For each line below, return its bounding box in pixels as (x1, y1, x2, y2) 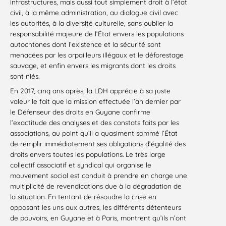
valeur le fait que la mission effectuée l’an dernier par (10, 96, 181, 105)
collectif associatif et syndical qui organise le (10, 160, 151, 169)
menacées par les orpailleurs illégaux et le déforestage (10, 50, 184, 59)
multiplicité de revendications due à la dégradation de (10, 181, 182, 190)
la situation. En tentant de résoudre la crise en (10, 192, 156, 201)
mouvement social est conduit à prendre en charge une (10, 171, 187, 180)
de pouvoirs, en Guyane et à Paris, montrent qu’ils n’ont (10, 213, 186, 222)
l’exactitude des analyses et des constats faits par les (10, 118, 179, 127)
